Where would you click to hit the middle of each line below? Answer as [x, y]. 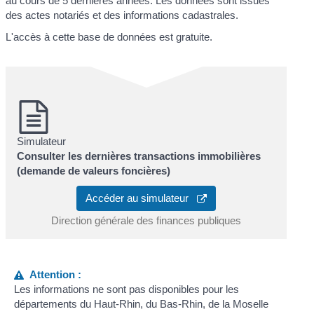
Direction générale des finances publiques [146, 220]
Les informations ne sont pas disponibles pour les [126, 289]
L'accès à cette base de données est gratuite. [109, 37]
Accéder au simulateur [141, 198]
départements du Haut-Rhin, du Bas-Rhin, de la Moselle [141, 303]
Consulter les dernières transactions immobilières [139, 156]
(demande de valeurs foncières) [94, 171]
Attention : [52, 274]
